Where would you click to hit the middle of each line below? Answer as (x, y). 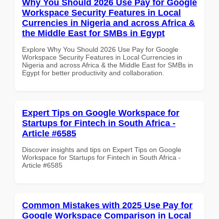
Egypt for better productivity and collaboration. (93, 73)
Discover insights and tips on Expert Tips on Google (102, 149)
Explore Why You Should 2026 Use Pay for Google (100, 49)
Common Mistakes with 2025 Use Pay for (107, 205)
